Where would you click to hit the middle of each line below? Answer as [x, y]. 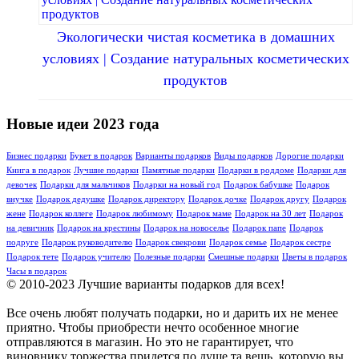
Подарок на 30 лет [270, 214]
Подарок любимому [135, 214]
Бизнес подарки [36, 156]
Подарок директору [147, 200]
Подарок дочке [218, 200]
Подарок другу [280, 200]
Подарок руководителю [87, 243]
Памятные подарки [178, 171]
